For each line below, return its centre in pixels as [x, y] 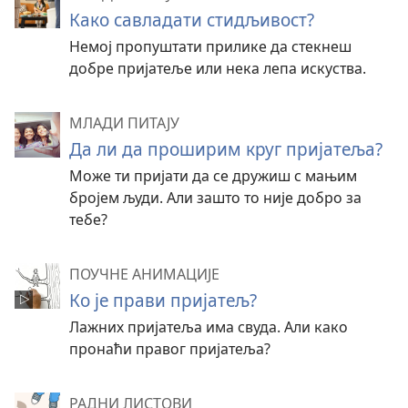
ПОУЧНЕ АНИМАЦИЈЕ [144, 275]
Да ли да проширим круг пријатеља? [226, 149]
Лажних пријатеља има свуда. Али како [209, 327]
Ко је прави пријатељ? [163, 301]
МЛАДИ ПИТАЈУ [124, 123]
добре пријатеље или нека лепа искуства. [218, 69]
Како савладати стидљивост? [192, 20]
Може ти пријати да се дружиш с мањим [213, 176]
